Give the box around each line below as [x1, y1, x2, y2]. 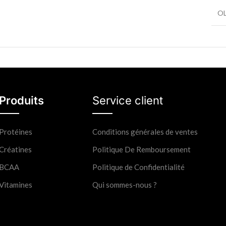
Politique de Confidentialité [92, 162, 185, 172]
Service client [92, 93, 163, 107]
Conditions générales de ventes [92, 127, 198, 136]
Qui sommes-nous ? [92, 180, 157, 189]
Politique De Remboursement [92, 144, 191, 154]
